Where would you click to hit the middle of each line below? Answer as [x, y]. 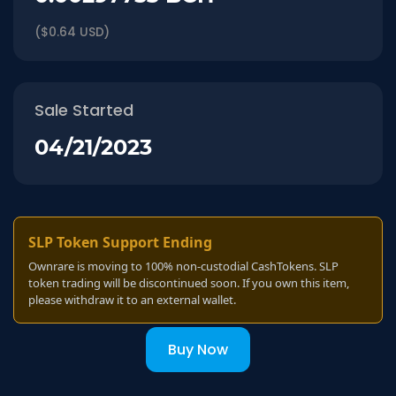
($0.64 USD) [72, 33]
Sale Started [84, 110]
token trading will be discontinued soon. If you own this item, [189, 283]
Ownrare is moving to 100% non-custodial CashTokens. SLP [183, 267]
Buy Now [198, 350]
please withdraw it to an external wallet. [132, 300]
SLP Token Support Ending [120, 243]
